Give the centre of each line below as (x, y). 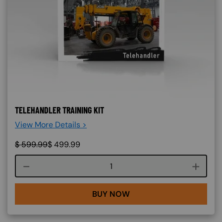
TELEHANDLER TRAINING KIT (59, 110)
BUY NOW (111, 194)
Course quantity (139, 166)
